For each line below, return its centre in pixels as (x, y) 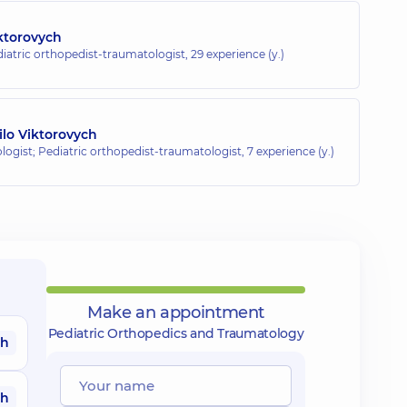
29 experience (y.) (238, 54)
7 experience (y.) (291, 151)
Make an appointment (176, 313)
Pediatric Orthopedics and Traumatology (176, 333)
